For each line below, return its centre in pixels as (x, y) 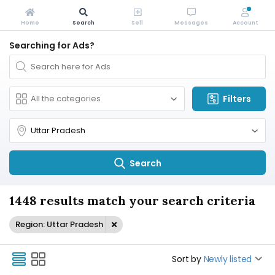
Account (245, 23)
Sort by (187, 259)
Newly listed (228, 259)
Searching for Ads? (52, 45)
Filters (237, 99)
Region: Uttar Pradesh (59, 224)
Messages (192, 23)
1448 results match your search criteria (132, 200)
